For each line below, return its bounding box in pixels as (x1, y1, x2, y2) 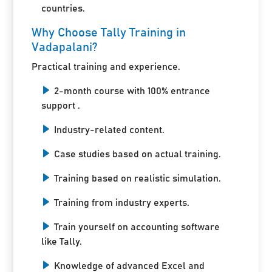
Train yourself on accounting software (54, 222, 220, 232)
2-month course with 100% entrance (54, 86, 211, 96)
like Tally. (41, 236, 83, 246)
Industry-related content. (54, 124, 165, 135)
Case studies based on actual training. (54, 149, 222, 159)
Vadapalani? (32, 41, 98, 53)
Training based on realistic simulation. (54, 173, 222, 183)
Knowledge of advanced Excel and (54, 260, 205, 271)
